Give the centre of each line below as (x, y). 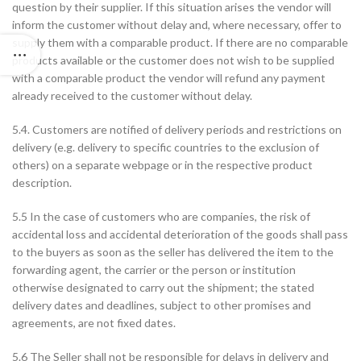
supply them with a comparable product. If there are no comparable (180, 42)
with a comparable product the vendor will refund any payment (169, 78)
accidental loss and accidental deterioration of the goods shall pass (180, 234)
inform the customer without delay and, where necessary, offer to (177, 25)
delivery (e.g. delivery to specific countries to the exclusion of (166, 147)
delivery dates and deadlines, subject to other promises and (162, 305)
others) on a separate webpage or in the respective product (162, 165)
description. (42, 183)
